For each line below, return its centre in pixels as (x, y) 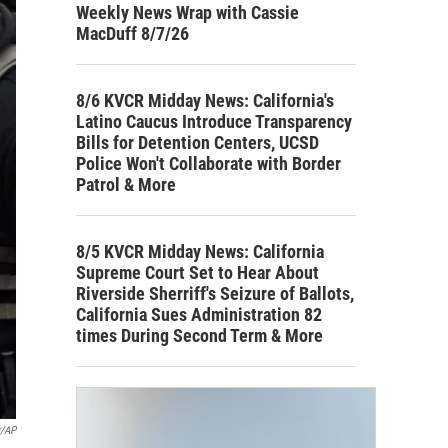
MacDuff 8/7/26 (132, 33)
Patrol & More (126, 184)
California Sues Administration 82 (199, 314)
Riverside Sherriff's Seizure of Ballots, (215, 293)
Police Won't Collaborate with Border (208, 163)
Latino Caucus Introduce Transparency (214, 121)
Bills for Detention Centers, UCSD (197, 142)
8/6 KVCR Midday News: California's (205, 100)
